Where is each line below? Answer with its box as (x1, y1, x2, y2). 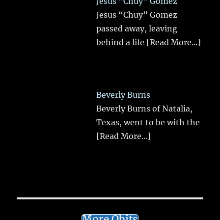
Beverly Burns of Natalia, (96, 103, 193, 113)
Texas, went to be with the (96, 117, 200, 127)
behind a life (96, 37, 147, 48)
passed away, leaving (96, 24, 178, 34)
